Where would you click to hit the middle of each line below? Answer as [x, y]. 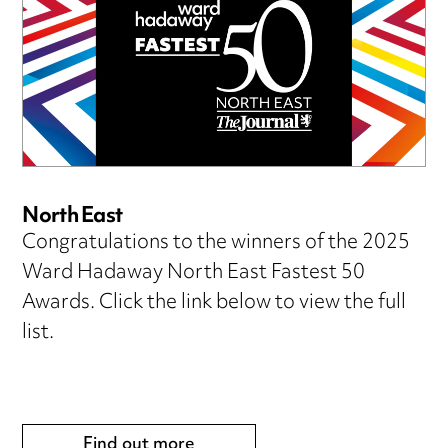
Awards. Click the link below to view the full [214, 303]
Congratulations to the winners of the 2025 [216, 243]
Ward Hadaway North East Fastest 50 [194, 273]
